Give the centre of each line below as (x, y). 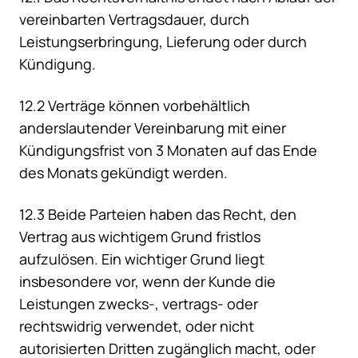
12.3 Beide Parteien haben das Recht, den (158, 215)
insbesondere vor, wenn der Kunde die (147, 282)
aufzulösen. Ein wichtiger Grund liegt (142, 259)
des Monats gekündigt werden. (123, 173)
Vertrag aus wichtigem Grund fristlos (140, 237)
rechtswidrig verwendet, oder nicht (137, 326)
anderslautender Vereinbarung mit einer (153, 128)
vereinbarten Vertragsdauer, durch (134, 20)
